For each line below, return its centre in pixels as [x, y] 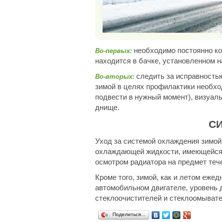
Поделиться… [129, 214]
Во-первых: [113, 51]
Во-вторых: [115, 77]
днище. [107, 107]
